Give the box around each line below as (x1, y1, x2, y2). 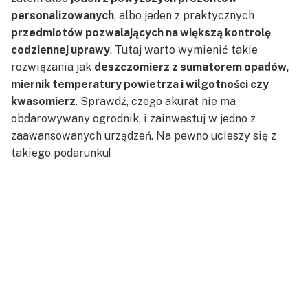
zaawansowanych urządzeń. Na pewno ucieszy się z (11, 129, 276, 143)
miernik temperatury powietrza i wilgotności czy (11, 78, 269, 91)
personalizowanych (11, 9, 114, 23)
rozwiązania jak (11, 60, 94, 74)
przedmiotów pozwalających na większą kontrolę (11, 26, 271, 40)
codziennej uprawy (11, 43, 110, 57)
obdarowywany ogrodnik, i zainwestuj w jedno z (11, 112, 256, 126)
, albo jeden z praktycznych (114, 9, 254, 23)
